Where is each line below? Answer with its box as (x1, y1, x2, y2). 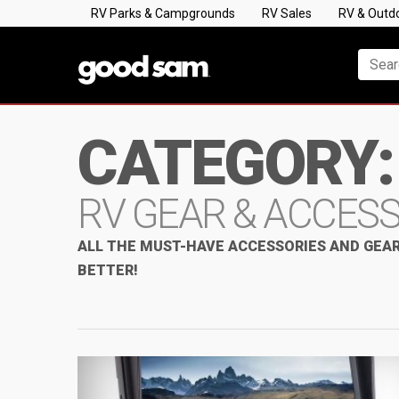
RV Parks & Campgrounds (91, 6, 235, 20)
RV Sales (262, 6, 312, 20)
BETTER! (77, 262, 138, 279)
